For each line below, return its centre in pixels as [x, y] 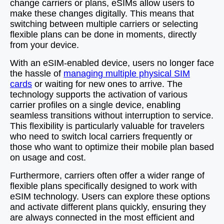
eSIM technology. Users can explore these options [110, 196]
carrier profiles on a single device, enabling [95, 105]
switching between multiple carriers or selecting [104, 24]
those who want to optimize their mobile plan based [112, 147]
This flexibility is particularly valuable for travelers [107, 126]
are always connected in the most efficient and [102, 217]
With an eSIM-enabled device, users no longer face [112, 63]
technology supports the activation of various [99, 94]
